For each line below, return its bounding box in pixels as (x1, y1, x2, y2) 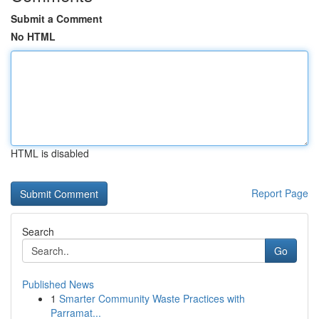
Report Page (251, 186, 308, 200)
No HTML (11, 29, 56, 43)
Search (22, 224, 54, 239)
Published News (22, 277, 94, 291)
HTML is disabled (11, 146, 89, 160)
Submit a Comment (11, 11, 103, 26)
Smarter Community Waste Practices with (59, 291, 245, 305)
